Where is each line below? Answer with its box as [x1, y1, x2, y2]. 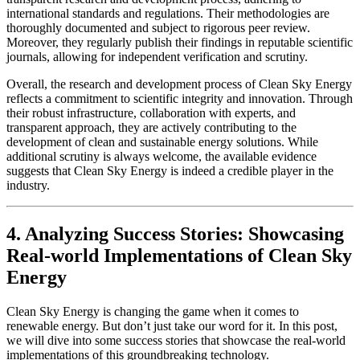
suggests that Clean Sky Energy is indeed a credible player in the [6, 164, 333, 178]
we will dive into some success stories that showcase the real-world [6, 333, 346, 347]
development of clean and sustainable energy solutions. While [6, 135, 318, 149]
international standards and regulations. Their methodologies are [6, 6, 329, 21]
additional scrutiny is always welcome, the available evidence [6, 149, 317, 164]
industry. [6, 178, 50, 193]
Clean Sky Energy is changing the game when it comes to [6, 304, 299, 318]
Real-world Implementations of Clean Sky [6, 244, 352, 266]
